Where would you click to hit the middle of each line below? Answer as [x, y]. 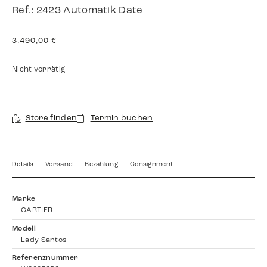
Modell [24, 229]
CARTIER [37, 211]
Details [23, 165]
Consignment [151, 165]
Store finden [51, 119]
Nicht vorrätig [39, 70]
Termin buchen [122, 119]
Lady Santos [44, 240]
